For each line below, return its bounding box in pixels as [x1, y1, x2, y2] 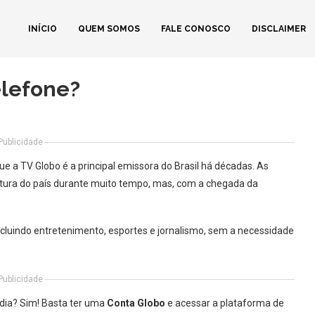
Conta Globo [107, 297, 165, 309]
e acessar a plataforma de [165, 297, 284, 309]
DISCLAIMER [252, 24, 306, 34]
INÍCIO [28, 24, 57, 34]
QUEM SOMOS [78, 24, 140, 34]
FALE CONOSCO [161, 24, 231, 34]
